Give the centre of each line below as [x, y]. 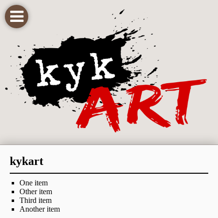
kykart [27, 161]
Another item [40, 209]
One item [34, 183]
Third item [36, 200]
